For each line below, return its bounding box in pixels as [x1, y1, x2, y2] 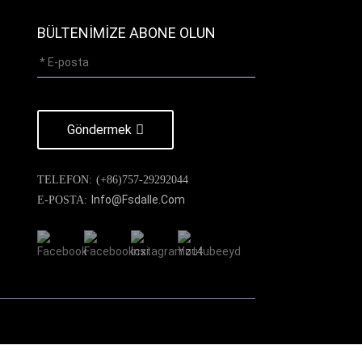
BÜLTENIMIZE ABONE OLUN [37, 24, 216, 41]
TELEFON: [37, 174, 92, 186]
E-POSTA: [37, 194, 87, 206]
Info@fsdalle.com [91, 193, 185, 206]
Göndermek [67, 121, 132, 137]
